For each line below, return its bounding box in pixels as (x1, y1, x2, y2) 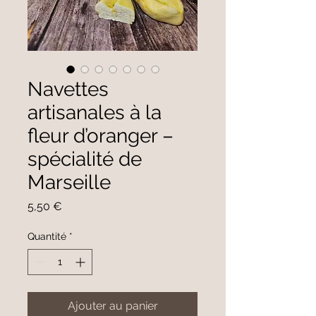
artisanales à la (28, 100, 162, 124)
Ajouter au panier (67, 298, 158, 312)
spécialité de (28, 147, 142, 171)
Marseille (28, 170, 111, 194)
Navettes (28, 77, 109, 101)
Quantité (28, 230, 66, 242)
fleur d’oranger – (28, 123, 174, 147)
